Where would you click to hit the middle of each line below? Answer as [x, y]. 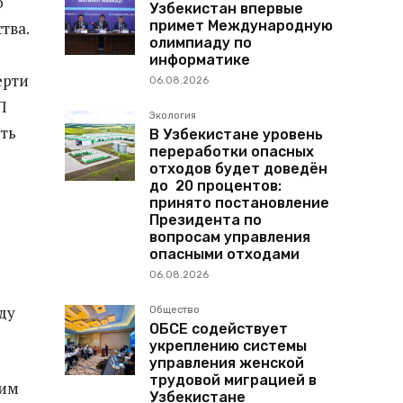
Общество [175, 309]
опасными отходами [224, 254]
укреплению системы [228, 345]
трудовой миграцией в [233, 380]
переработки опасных [232, 151]
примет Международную [241, 25]
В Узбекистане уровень [236, 134]
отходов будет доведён [238, 168]
